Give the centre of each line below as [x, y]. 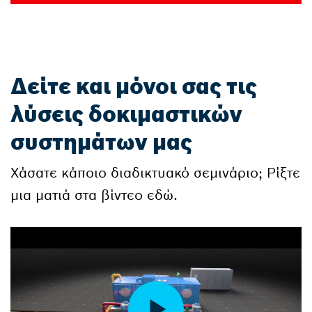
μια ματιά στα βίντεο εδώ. [94, 195]
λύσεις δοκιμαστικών [126, 114]
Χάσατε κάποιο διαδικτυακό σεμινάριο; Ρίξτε [155, 172]
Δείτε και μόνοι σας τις [134, 86]
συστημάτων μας [101, 142]
